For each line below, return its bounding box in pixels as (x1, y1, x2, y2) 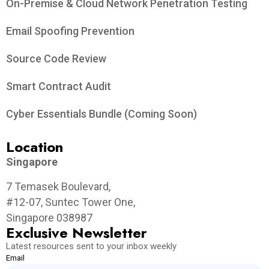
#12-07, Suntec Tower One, (6, 196, 135, 209)
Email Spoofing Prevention (6, 25, 134, 38)
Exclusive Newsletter (6, 222, 147, 244)
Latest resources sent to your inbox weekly (6, 241, 177, 252)
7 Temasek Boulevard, (6, 180, 110, 193)
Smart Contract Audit (6, 80, 111, 93)
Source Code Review (6, 52, 106, 65)
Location (6, 136, 63, 158)
